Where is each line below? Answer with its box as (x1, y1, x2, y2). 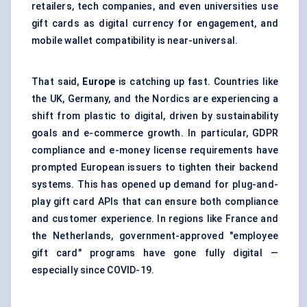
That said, (32, 76, 83, 88)
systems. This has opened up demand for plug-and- (32, 179, 278, 191)
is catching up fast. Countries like (115, 76, 279, 88)
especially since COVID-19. (32, 265, 155, 276)
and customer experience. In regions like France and (32, 213, 278, 225)
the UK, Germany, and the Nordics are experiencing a (32, 93, 278, 105)
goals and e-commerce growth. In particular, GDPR (32, 127, 278, 139)
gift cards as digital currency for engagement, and (32, 18, 278, 29)
